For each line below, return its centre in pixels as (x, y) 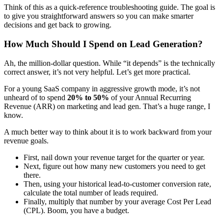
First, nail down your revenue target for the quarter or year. (114, 157)
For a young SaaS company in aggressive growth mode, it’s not (102, 88)
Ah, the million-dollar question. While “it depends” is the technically (110, 63)
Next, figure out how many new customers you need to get (114, 166)
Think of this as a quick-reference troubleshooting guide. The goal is (110, 7)
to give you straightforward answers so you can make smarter (99, 16)
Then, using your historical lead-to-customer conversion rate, (117, 184)
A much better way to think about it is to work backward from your (108, 132)
